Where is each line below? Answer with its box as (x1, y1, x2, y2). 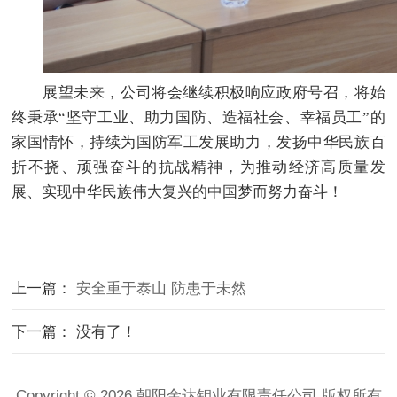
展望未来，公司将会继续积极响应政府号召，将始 (43, 84, 385, 102)
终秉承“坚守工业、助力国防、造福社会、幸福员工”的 (12, 109, 385, 127)
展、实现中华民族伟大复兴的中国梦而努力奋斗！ (12, 183, 344, 201)
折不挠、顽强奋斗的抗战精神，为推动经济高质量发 (12, 159, 385, 176)
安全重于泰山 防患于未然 (76, 280, 247, 298)
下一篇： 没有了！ (12, 323, 137, 341)
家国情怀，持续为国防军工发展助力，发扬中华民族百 (12, 134, 385, 152)
